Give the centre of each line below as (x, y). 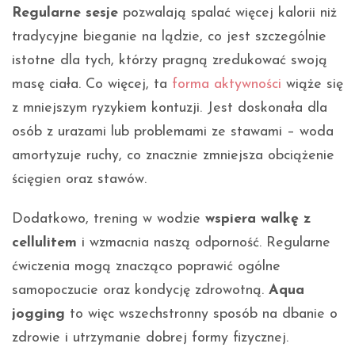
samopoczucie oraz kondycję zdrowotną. (140, 290)
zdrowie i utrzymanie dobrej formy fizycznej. (150, 338)
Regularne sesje (65, 13)
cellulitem (44, 242)
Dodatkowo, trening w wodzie (109, 219)
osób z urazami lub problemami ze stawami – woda (173, 132)
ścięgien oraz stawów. (79, 179)
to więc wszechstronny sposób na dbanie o (201, 314)
